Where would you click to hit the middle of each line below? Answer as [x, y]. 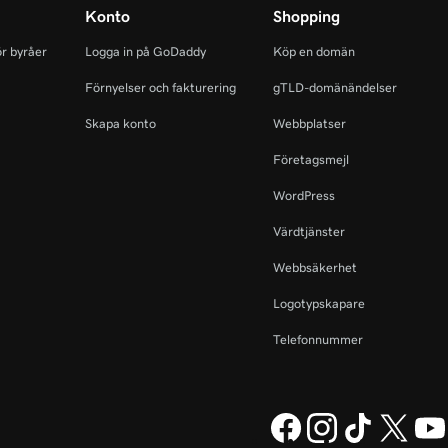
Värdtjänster [308, 231]
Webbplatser [309, 123]
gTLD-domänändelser [334, 87]
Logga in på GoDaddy [145, 51]
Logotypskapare [318, 303]
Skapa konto [120, 123]
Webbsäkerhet [314, 267]
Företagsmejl [310, 159]
